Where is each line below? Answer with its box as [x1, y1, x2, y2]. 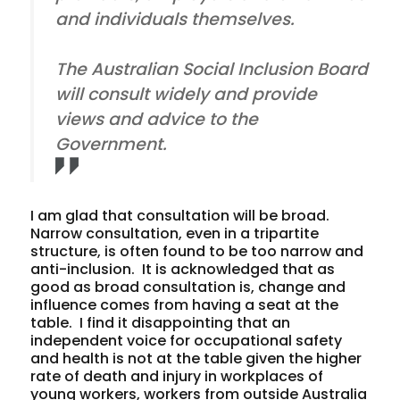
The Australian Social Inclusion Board [55, 56, 369, 81]
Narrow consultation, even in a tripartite [30, 222, 320, 244]
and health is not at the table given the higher [30, 347, 362, 369]
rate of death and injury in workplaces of [30, 365, 324, 387]
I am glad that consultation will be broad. [30, 204, 330, 226]
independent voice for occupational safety [30, 329, 343, 351]
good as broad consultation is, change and [30, 276, 346, 297]
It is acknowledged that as [142, 258, 336, 279]
